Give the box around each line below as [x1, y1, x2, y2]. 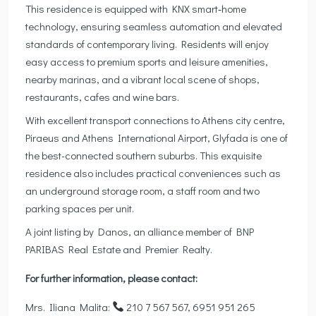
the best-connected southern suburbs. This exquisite [25, 147, 262, 162]
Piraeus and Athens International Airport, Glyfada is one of [25, 130, 288, 145]
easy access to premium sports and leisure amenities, [25, 54, 268, 68]
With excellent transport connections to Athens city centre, [25, 112, 285, 127]
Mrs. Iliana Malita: [25, 299, 112, 314]
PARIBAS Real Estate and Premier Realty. [25, 241, 212, 256]
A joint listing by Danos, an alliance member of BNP [25, 224, 254, 238]
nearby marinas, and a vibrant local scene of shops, [25, 71, 260, 86]
